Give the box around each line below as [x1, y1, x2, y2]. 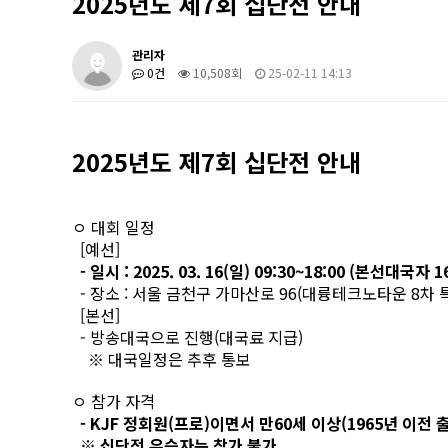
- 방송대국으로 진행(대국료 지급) [72, 325, 307, 349]
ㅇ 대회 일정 [72, 215, 155, 239]
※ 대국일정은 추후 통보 [72, 347, 251, 371]
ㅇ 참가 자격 [72, 389, 159, 413]
